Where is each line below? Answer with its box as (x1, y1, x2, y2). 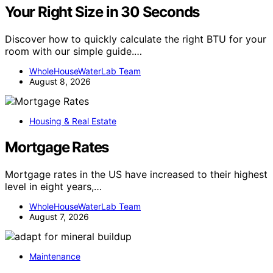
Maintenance (29, 250, 80, 261)
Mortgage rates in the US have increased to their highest (5, 168, 268, 180)
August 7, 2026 (29, 211, 89, 222)
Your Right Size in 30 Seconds (5, 3, 200, 21)
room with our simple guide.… (5, 44, 142, 57)
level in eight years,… (5, 180, 102, 193)
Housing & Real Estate (29, 115, 116, 126)
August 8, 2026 (29, 76, 91, 87)
